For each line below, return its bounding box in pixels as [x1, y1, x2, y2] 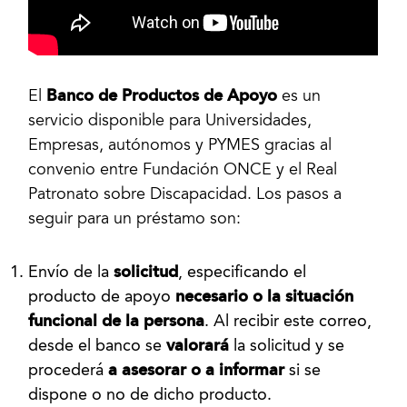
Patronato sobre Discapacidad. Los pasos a [28, 186, 342, 203]
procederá [28, 362, 109, 379]
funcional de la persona [28, 313, 205, 330]
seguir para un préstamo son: [28, 211, 242, 228]
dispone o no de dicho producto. [28, 387, 273, 403]
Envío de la [28, 264, 114, 281]
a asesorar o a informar [108, 362, 285, 379]
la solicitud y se [229, 338, 345, 354]
